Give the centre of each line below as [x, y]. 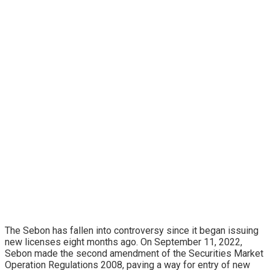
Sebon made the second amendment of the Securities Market [134, 254]
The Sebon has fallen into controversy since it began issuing [132, 231]
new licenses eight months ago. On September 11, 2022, [124, 242]
